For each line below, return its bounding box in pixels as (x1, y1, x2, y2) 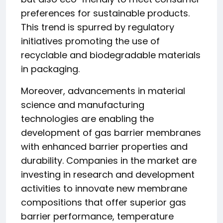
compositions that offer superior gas (21, 196, 186, 209)
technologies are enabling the (21, 112, 154, 125)
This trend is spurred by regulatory (21, 21, 174, 33)
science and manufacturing (21, 99, 144, 111)
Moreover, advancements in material (21, 85, 185, 97)
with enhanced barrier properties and (21, 140, 188, 153)
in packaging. (21, 63, 80, 75)
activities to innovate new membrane (21, 182, 187, 195)
